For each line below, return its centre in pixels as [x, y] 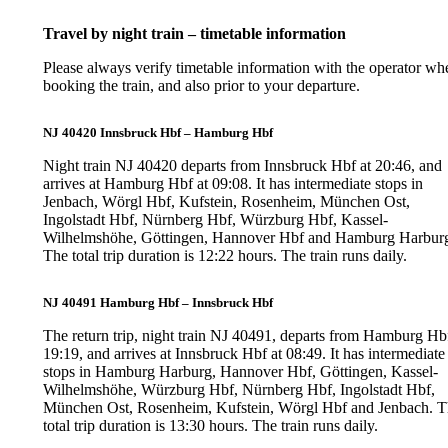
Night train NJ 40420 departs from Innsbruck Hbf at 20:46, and [243, 165]
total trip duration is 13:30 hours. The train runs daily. [211, 425]
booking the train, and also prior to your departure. [202, 85]
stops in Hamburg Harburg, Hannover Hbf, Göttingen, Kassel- [241, 371]
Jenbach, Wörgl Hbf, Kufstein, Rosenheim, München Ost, [227, 201]
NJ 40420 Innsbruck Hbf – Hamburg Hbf [158, 132]
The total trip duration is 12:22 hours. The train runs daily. [225, 255]
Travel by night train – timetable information [195, 33]
